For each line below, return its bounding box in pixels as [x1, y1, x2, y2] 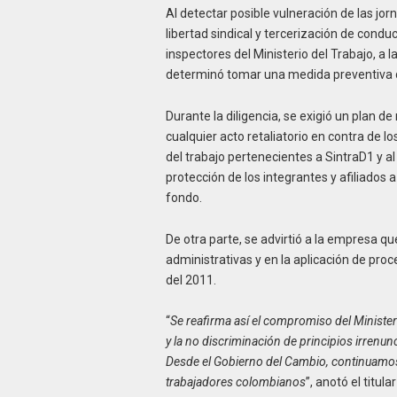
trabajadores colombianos [165, 375, 306, 390]
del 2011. [165, 272, 216, 287]
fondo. [165, 190, 202, 205]
